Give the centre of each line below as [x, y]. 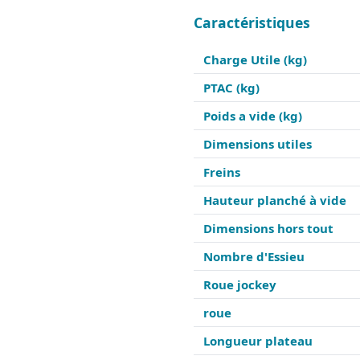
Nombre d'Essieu [254, 257]
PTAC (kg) [231, 88]
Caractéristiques [252, 22]
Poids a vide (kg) [253, 116]
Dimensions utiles [258, 144]
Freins [222, 172]
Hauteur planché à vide [275, 200]
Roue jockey [240, 285]
